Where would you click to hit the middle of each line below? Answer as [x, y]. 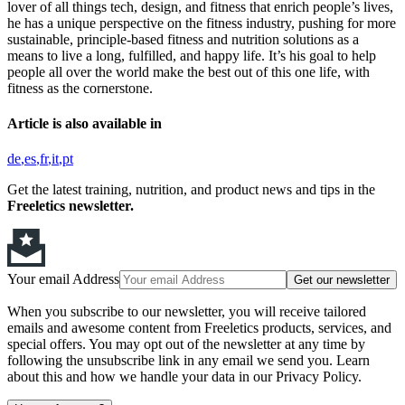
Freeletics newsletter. [71, 206]
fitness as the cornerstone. [80, 88]
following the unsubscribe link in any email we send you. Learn [188, 361]
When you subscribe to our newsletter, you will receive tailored [187, 312]
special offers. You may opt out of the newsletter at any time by [186, 344]
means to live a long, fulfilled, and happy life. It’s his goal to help [192, 55]
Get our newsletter [342, 280]
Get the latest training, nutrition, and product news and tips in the [191, 190]
